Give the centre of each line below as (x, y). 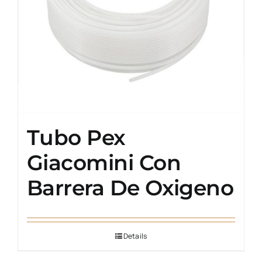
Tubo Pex (76, 137)
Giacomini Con (104, 162)
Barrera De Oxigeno (130, 187)
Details (135, 236)
